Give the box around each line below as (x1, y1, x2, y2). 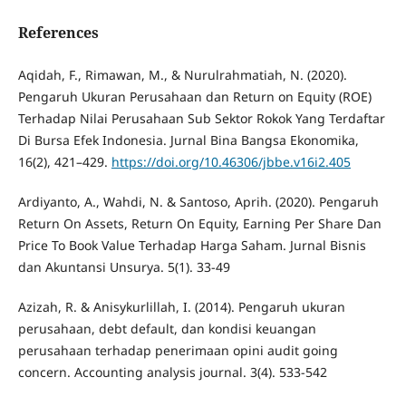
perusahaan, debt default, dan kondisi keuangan (17, 319, 316, 337)
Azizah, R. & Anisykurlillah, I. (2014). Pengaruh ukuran (17, 297, 345, 315)
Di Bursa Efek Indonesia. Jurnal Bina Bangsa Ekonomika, (17, 130, 359, 149)
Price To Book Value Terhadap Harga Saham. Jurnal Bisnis (17, 236, 366, 254)
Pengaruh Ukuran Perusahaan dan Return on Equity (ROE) (17, 87, 372, 105)
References (17, 22, 99, 43)
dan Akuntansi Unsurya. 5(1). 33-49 (17, 257, 230, 275)
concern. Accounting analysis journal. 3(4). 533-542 (17, 362, 327, 381)
